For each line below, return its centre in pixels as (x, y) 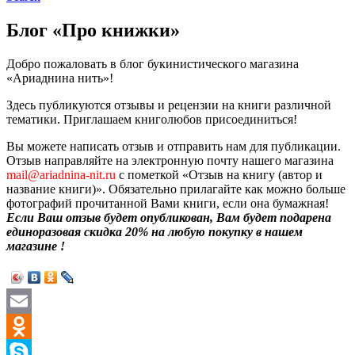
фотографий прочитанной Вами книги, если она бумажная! (168, 203)
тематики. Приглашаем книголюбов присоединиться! (153, 119)
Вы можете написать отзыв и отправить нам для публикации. (174, 146)
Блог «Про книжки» (93, 30)
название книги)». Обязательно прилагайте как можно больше (176, 189)
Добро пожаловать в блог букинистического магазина (153, 63)
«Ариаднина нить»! (61, 78)
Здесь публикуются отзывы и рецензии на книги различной (169, 105)
